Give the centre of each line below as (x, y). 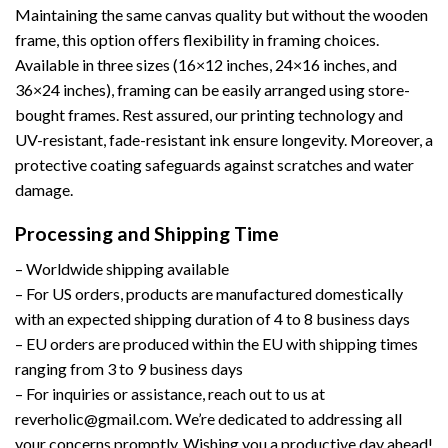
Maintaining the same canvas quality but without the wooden (221, 14)
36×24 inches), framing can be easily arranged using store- (212, 89)
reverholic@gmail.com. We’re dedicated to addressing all (208, 419)
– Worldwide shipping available (122, 269)
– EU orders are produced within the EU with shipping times (216, 344)
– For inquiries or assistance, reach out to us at (170, 394)
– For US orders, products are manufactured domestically (209, 294)
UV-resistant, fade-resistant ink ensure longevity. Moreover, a (224, 139)
